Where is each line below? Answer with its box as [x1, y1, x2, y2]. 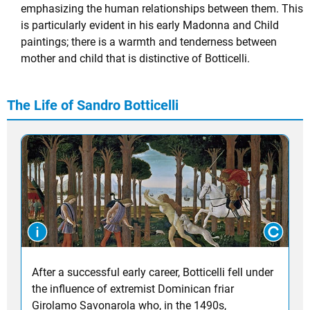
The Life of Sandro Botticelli [7, 96, 179, 113]
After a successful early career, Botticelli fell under [32, 265, 273, 279]
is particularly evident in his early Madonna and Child [21, 18, 279, 32]
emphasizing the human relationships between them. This [21, 1, 303, 15]
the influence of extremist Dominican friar [32, 282, 234, 295]
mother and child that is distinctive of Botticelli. [21, 51, 250, 65]
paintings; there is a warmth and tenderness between [21, 35, 277, 48]
